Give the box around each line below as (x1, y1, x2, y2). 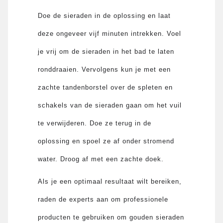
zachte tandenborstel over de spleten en (38, 83, 173, 91)
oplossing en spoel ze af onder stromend (38, 137, 175, 145)
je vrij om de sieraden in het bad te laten (38, 47, 175, 55)
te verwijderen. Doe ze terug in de (38, 119, 152, 127)
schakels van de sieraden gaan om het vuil (38, 101, 182, 109)
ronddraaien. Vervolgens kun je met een (38, 65, 171, 73)
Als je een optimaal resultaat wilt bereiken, (38, 177, 182, 185)
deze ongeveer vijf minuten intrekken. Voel (38, 29, 182, 37)
